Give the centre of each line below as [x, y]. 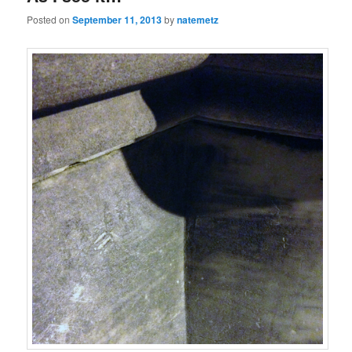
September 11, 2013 [117, 20]
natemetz [198, 20]
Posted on [50, 20]
